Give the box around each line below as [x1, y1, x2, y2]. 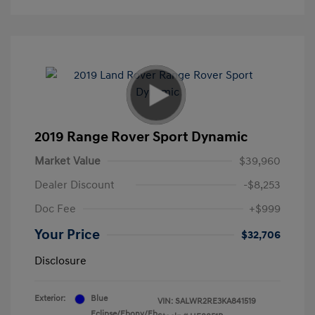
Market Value [34, 154, 101, 169]
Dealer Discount [34, 178, 115, 193]
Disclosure [34, 254, 86, 269]
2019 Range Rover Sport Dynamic [34, 129, 248, 146]
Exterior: [34, 293, 65, 304]
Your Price [34, 226, 100, 244]
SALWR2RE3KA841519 [175, 296, 256, 307]
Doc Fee [34, 202, 76, 217]
